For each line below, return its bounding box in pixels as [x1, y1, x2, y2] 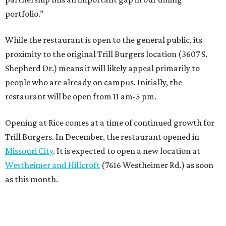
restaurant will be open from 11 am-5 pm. [5, 91, 156, 102]
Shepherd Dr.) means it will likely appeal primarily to [5, 63, 200, 74]
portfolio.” [5, 9, 43, 19]
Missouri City [5, 146, 53, 156]
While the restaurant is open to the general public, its [5, 35, 202, 45]
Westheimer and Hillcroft [5, 160, 100, 171]
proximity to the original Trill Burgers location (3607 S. [5, 49, 207, 60]
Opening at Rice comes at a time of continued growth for [5, 118, 214, 128]
